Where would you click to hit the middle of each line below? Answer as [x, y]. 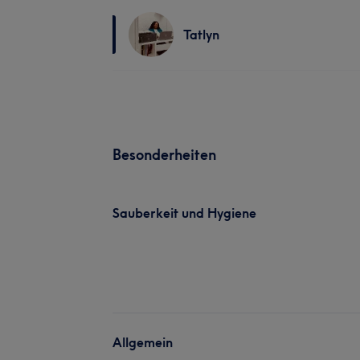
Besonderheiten [164, 154]
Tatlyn [201, 34]
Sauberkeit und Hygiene [184, 213]
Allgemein [143, 342]
